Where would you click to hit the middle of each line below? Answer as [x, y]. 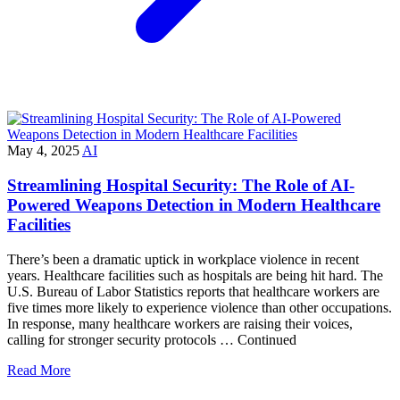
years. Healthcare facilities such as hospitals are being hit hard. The [195, 275]
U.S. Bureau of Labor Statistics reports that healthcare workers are [193, 291]
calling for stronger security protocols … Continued [152, 339]
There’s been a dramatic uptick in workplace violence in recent [183, 259]
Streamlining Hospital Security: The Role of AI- [181, 186]
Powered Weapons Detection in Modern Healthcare [194, 205]
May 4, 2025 [43, 151]
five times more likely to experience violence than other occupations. [200, 307]
